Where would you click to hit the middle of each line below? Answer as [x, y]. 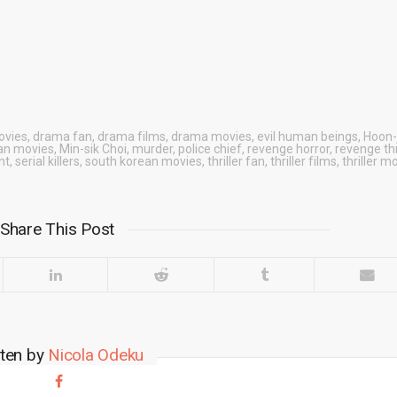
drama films [131, 136]
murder [152, 149]
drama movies [211, 136]
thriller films [303, 161]
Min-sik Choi [93, 149]
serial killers [47, 161]
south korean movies [143, 161]
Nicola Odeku [96, 355]
